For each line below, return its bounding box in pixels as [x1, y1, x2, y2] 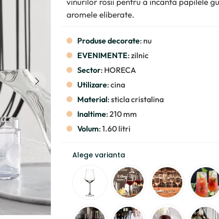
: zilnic [128, 50, 149, 60]
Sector [77, 65, 101, 75]
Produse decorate [77, 36, 140, 45]
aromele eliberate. [66, 9, 134, 20]
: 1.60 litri [99, 124, 131, 133]
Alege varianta [72, 150, 125, 160]
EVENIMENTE [77, 50, 128, 60]
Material [77, 94, 108, 104]
